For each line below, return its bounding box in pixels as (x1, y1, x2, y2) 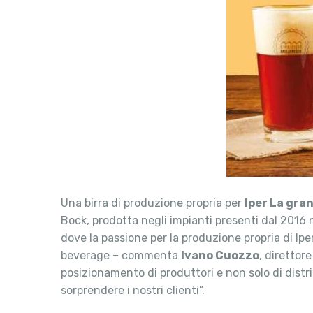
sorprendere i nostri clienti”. (61, 284, 205, 297)
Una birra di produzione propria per (61, 196, 245, 210)
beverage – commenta (61, 249, 181, 262)
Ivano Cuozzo (181, 249, 259, 262)
